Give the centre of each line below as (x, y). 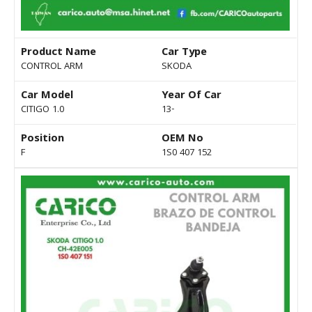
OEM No (182, 140)
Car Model (47, 96)
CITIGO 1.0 (42, 110)
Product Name (58, 53)
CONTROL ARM (52, 67)
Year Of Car (192, 96)
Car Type (184, 53)
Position (42, 140)
